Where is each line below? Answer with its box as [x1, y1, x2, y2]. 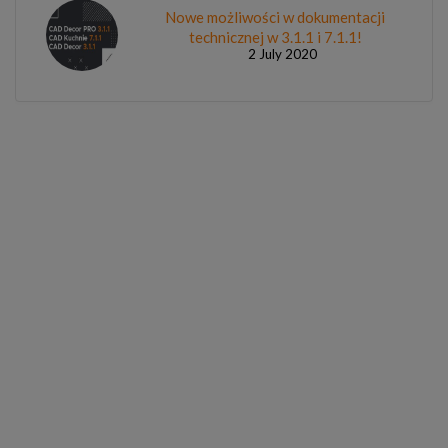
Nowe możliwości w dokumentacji [165, 7, 385, 26]
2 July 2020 [247, 45, 317, 62]
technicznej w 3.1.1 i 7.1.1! [188, 27, 362, 46]
